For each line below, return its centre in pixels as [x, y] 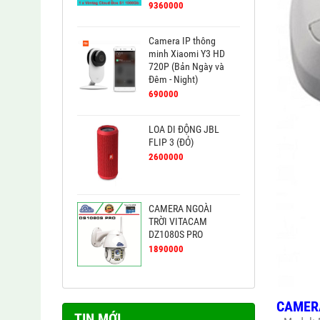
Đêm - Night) [173, 80]
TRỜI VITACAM [178, 222]
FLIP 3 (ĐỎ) [171, 142]
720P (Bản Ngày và [186, 67]
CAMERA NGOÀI [180, 209]
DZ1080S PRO [176, 235]
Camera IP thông [182, 41]
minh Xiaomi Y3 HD [187, 54]
